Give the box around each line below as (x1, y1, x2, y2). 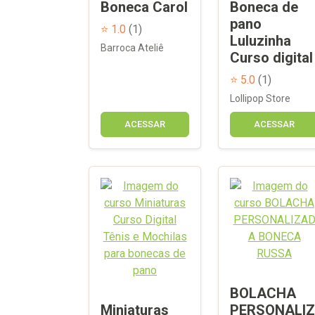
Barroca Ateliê (101, 41, 164, 53)
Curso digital (230, 49, 313, 66)
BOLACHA (230, 284, 296, 302)
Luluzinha (230, 32, 291, 49)
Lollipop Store (230, 92, 290, 104)
